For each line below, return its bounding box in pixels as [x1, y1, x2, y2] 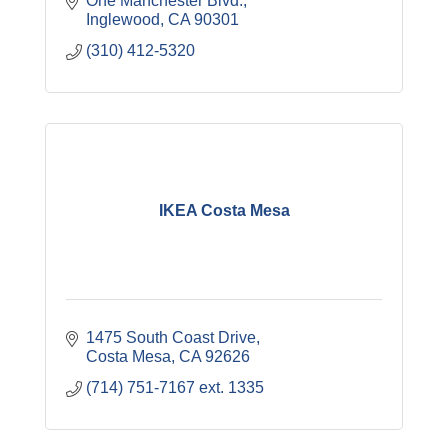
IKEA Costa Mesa [158, 202, 290, 220]
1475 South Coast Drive [86, 328, 256, 346]
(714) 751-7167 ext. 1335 [86, 378, 264, 396]
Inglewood [86, 10, 160, 28]
